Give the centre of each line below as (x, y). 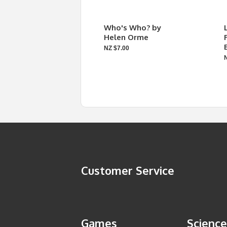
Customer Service (128, 170)
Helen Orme (126, 37)
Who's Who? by (133, 28)
